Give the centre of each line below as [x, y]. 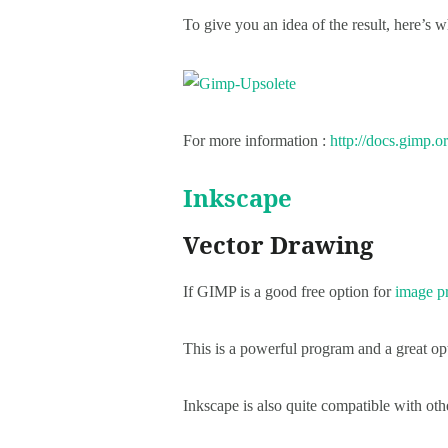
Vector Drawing [287, 244]
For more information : [256, 140]
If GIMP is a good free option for [289, 291]
